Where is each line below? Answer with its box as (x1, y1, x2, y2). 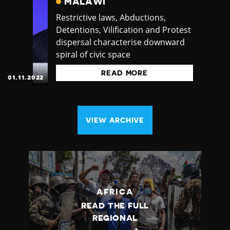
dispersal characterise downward (55, 36, 185, 48)
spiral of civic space (55, 49, 131, 61)
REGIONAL (92, 214, 138, 223)
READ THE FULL (81, 202, 149, 210)
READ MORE (101, 69, 148, 77)
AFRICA (96, 188, 134, 197)
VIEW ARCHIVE (86, 117, 144, 124)
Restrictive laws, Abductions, (55, 12, 166, 24)
